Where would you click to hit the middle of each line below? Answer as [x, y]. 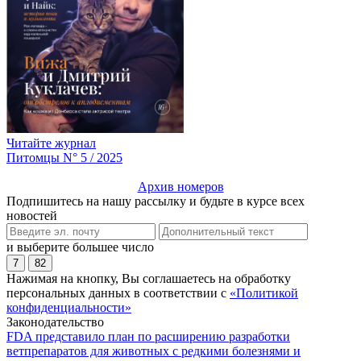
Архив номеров [180, 186]
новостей [32, 215]
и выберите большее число [80, 247]
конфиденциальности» [69, 307]
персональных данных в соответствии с [118, 293]
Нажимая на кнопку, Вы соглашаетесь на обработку [149, 278]
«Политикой [264, 293]
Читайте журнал [51, 143]
